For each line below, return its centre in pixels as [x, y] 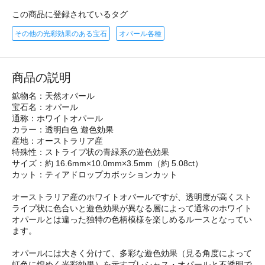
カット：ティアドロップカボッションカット [95, 174]
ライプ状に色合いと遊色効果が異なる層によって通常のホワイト [132, 208]
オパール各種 [140, 33]
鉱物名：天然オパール [53, 96]
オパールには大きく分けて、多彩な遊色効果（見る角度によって [132, 253]
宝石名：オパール [45, 107]
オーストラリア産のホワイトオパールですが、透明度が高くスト [132, 197]
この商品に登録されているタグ [70, 14]
